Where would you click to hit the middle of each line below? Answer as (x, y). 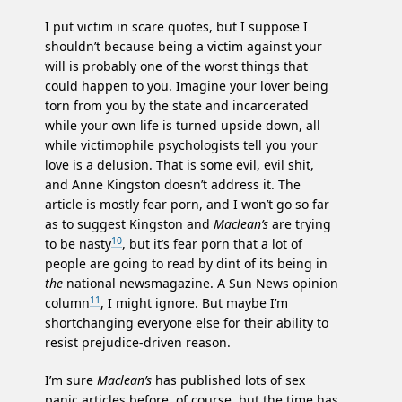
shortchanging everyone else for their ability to (187, 323)
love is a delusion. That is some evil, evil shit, (179, 165)
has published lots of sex (228, 380)
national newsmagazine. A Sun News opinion (201, 284)
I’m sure (71, 380)
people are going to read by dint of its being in (186, 264)
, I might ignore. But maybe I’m (194, 303)
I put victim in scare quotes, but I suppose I (176, 27)
